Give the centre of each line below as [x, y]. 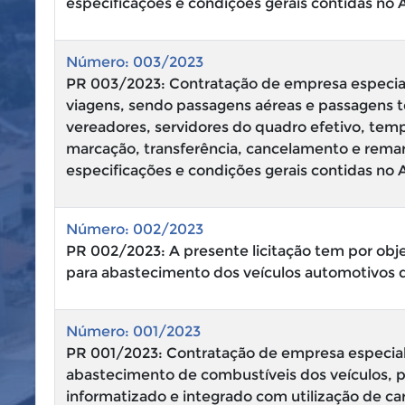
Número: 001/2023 [133, 331]
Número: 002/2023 [135, 229]
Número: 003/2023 [135, 62]
